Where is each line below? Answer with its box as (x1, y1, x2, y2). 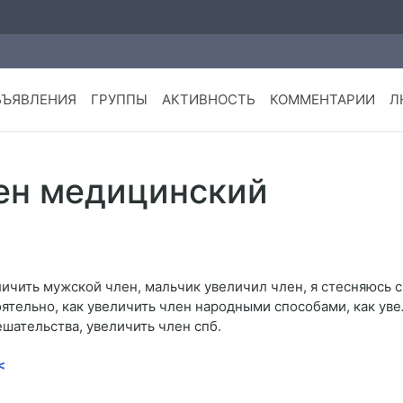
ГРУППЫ (90, 91, 148, 109)
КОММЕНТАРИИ (269, 91, 375, 109)
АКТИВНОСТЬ (161, 91, 255, 109)
